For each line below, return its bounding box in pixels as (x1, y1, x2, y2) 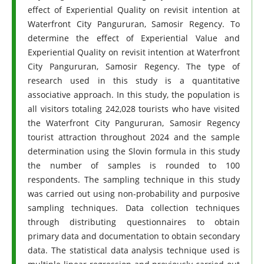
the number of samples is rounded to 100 (27, 160, 240, 171)
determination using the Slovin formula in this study (27, 146, 240, 157)
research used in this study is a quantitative (27, 75, 240, 87)
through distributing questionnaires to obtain (27, 216, 240, 228)
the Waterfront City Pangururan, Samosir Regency (27, 117, 240, 129)
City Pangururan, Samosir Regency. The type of (27, 61, 240, 72)
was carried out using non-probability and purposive (27, 188, 240, 200)
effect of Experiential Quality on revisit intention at (27, 4, 240, 16)
